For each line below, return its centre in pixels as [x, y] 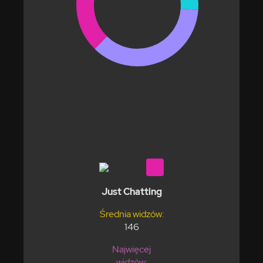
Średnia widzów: [131, 214]
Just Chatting [131, 191]
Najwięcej [131, 249]
